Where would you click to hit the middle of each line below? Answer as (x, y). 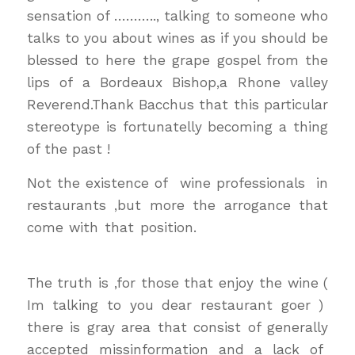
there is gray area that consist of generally (177, 328)
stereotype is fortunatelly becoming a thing (177, 126)
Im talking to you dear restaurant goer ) (177, 305)
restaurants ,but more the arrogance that (177, 205)
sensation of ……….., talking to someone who (177, 15)
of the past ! (68, 149)
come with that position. (115, 227)
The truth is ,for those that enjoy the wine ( (177, 283)
